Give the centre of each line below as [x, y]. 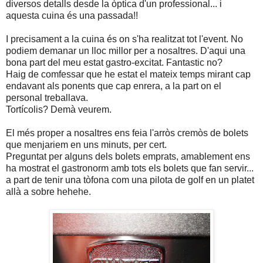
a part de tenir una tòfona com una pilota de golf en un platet [130, 180]
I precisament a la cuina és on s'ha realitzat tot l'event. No [124, 39]
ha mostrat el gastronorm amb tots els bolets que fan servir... [130, 168]
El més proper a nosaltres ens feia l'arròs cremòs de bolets [127, 133]
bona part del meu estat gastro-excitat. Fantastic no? [114, 63]
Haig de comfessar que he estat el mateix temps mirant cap [128, 75]
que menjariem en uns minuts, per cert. [86, 145]
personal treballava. [47, 98]
